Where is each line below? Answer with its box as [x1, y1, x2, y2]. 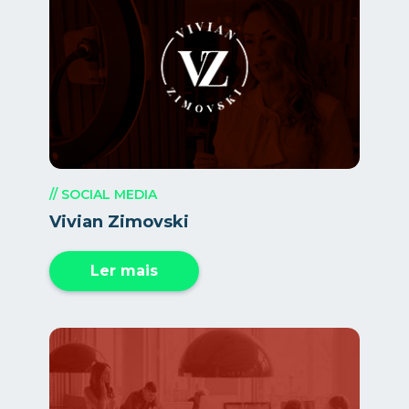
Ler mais [90, 262, 158, 280]
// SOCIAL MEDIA [49, 186, 157, 204]
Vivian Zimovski [49, 212, 189, 233]
